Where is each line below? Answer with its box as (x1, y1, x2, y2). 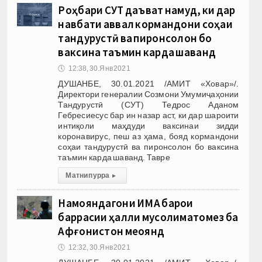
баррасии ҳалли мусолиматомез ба (58, 209, 239, 224)
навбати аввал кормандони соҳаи (58, 16, 233, 31)
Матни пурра (65, 171, 110, 180)
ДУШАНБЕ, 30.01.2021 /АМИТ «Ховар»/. (58, 78, 239, 88)
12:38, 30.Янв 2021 (68, 64, 130, 73)
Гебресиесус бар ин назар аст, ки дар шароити (58, 110, 239, 120)
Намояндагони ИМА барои (58, 195, 194, 210)
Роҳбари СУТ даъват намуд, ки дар (58, 2, 236, 17)
